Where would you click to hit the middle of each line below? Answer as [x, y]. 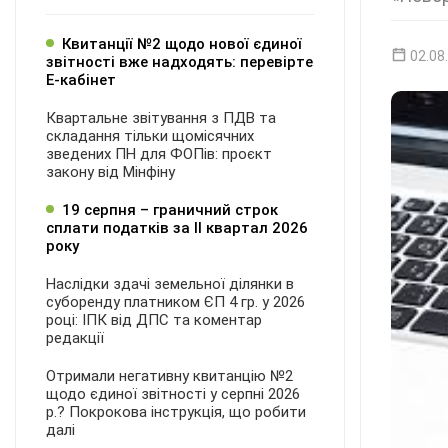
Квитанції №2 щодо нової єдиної [182, 44]
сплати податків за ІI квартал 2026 [177, 228]
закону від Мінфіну [110, 172]
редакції [75, 338]
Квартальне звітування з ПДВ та [161, 118]
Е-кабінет [81, 80]
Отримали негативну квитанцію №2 [169, 376]
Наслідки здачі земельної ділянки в [170, 284]
